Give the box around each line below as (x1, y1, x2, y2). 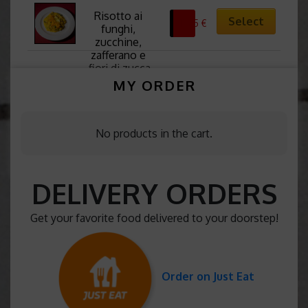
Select (228, 14, 264, 29)
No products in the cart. (96, 126, 212, 140)
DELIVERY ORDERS (31, 175, 277, 210)
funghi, (100, 21, 135, 36)
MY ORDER (112, 76, 196, 94)
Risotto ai (93, 8, 142, 23)
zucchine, (94, 34, 142, 49)
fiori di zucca (88, 60, 151, 75)
